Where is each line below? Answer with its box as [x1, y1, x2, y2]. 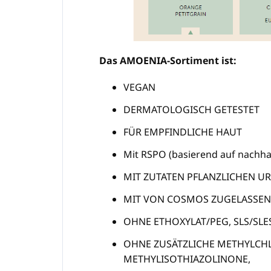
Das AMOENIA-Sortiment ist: [99, 54, 237, 68]
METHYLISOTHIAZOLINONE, [123, 252, 250, 266]
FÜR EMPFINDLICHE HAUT [123, 125, 242, 139]
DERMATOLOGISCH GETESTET [123, 103, 260, 117]
